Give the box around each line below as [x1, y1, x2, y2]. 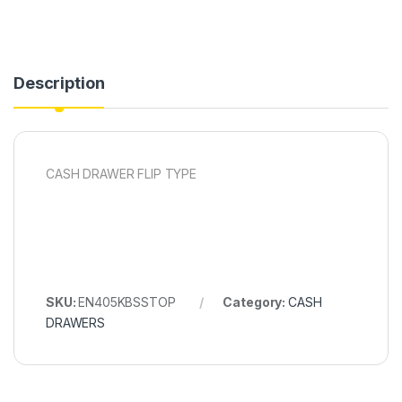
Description [13, 74, 105, 93]
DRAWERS [46, 315, 106, 331]
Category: [223, 294, 288, 310]
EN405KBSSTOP [78, 294, 176, 310]
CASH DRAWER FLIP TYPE [46, 166, 197, 182]
